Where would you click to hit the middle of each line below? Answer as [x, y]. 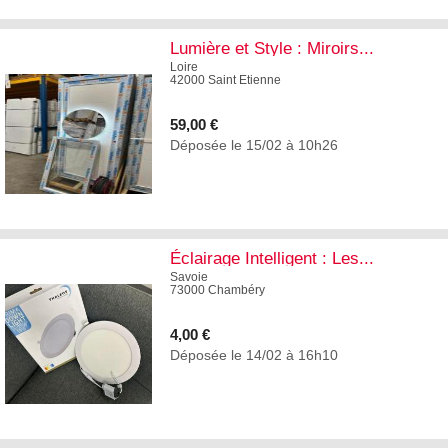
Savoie [189, 276]
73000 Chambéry [217, 289]
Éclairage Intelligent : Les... [272, 258]
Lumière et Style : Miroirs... [272, 48]
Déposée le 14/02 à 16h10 [254, 354]
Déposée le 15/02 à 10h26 [254, 144]
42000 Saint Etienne [225, 79]
